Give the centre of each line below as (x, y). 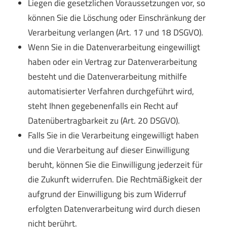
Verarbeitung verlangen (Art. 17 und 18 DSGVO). (116, 33)
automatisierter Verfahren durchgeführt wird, (111, 91)
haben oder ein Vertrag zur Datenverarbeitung (113, 62)
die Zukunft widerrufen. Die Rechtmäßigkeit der (115, 180)
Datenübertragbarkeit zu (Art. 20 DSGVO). (104, 121)
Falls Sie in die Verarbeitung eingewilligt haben (113, 136)
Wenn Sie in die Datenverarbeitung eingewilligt (114, 47)
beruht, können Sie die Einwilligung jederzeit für (116, 165)
